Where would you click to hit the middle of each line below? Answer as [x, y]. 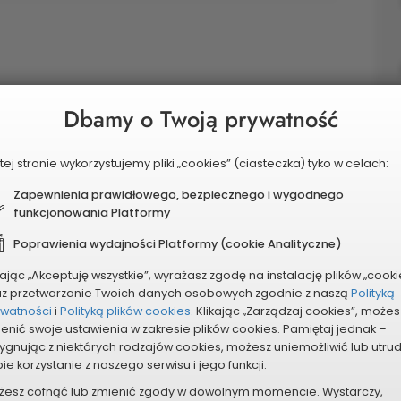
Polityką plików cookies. [127, 311]
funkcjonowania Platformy [92, 213]
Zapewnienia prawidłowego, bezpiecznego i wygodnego [179, 195]
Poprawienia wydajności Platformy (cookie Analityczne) [178, 244]
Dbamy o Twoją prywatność [200, 119]
